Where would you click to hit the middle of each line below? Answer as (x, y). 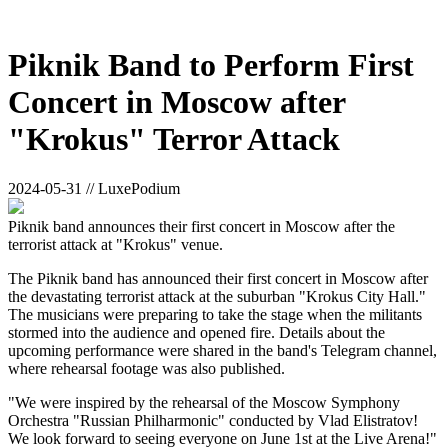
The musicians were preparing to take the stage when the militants (215, 314)
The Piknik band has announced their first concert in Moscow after (218, 278)
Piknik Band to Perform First (211, 65)
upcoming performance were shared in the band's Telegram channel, (222, 350)
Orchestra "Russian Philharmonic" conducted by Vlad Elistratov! (213, 420)
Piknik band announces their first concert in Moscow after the (201, 226)
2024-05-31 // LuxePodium (94, 188)
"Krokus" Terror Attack (174, 139)
